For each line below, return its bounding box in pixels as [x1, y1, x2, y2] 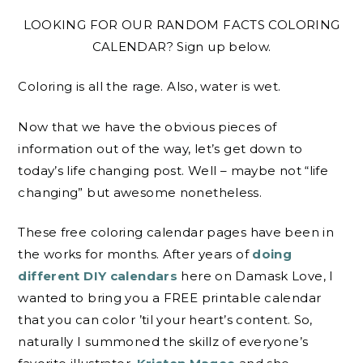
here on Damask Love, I [181, 268, 334, 284]
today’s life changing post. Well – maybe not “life [18, 162, 329, 178]
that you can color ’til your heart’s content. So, [18, 312, 313, 328]
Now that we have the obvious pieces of [18, 118, 277, 135]
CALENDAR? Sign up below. [92, 38, 271, 54]
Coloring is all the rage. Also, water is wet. [18, 79, 281, 95]
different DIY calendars [18, 268, 181, 284]
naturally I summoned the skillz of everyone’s [18, 334, 309, 350]
